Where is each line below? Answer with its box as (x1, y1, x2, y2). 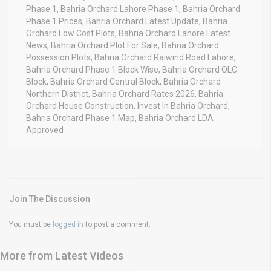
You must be (9, 220, 53, 229)
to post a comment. (83, 220, 151, 229)
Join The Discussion (9, 194, 90, 204)
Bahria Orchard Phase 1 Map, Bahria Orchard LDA (26, 113, 214, 123)
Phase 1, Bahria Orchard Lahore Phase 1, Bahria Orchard (26, 4, 240, 14)
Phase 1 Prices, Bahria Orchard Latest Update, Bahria (26, 16, 227, 26)
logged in (53, 220, 83, 229)
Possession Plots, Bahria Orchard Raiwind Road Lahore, (26, 52, 236, 62)
